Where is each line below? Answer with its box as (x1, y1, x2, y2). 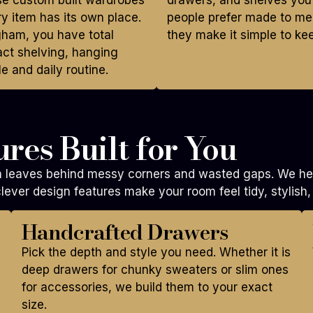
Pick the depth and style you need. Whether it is (21, 245, 291, 260)
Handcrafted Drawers (21, 216, 228, 249)
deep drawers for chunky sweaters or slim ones (21, 263, 289, 277)
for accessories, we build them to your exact (21, 280, 272, 295)
